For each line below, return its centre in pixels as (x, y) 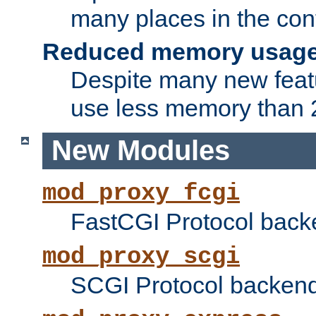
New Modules (140, 151)
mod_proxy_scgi (141, 257)
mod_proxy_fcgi (141, 194)
